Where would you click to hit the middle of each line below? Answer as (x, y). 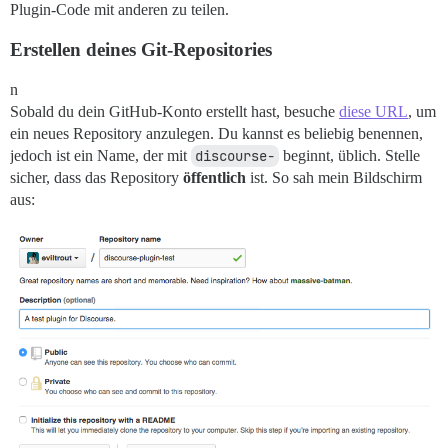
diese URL (373, 112)
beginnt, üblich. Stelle (349, 156)
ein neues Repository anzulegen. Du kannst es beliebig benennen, (216, 134)
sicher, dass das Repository (96, 178)
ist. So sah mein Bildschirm (334, 178)
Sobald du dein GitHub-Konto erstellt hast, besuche (174, 112)
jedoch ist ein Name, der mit (100, 156)
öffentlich (214, 178)
